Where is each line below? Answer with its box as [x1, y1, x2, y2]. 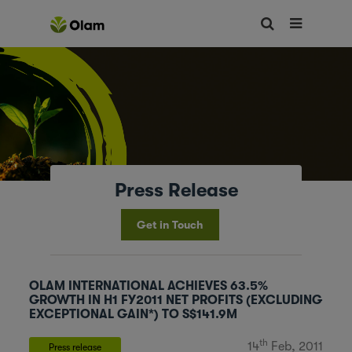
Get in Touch [136, 218, 203, 231]
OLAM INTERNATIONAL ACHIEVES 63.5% [29, 279, 269, 293]
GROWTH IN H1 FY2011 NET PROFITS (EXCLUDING [29, 293, 323, 307]
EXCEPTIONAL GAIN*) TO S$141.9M [29, 307, 238, 321]
